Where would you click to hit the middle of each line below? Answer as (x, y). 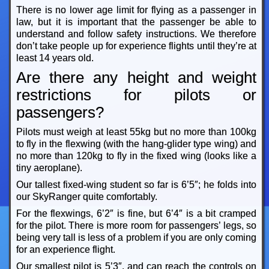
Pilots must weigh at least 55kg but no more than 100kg (136, 132)
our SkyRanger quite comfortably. (86, 197)
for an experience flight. (65, 250)
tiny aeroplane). (49, 168)
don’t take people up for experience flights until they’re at (136, 46)
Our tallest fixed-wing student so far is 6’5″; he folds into (136, 185)
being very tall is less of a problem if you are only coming (136, 238)
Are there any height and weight (136, 78)
